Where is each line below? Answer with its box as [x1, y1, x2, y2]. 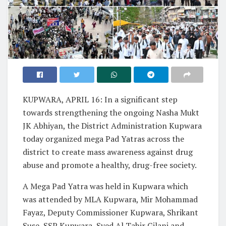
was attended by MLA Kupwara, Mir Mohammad [23, 193, 198, 205]
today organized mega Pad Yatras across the [23, 133, 184, 144]
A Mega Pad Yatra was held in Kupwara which [23, 180, 188, 192]
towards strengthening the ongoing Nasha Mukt [23, 106, 199, 118]
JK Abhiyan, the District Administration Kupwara [23, 120, 202, 131]
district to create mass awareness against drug [23, 146, 193, 157]
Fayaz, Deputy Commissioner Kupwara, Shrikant [23, 206, 198, 218]
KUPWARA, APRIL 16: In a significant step [23, 93, 178, 105]
